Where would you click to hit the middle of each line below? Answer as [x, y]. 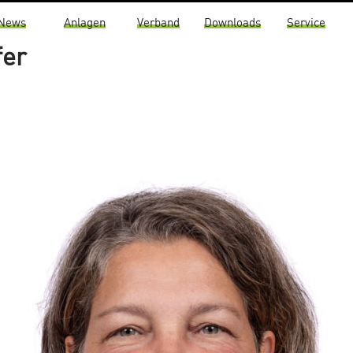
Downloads [232, 24]
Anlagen [85, 24]
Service [306, 24]
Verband [159, 24]
